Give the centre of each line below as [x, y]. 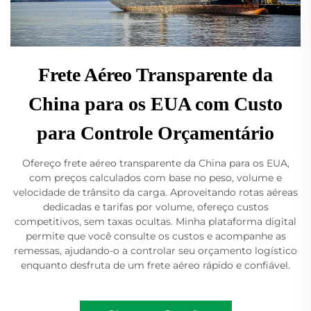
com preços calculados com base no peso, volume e [155, 177]
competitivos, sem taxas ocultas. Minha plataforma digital [155, 221]
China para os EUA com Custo [155, 103]
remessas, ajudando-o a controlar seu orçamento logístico [155, 250]
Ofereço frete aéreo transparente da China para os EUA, [155, 163]
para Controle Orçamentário [155, 133]
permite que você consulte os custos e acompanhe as [155, 236]
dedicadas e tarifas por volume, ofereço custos [155, 207]
